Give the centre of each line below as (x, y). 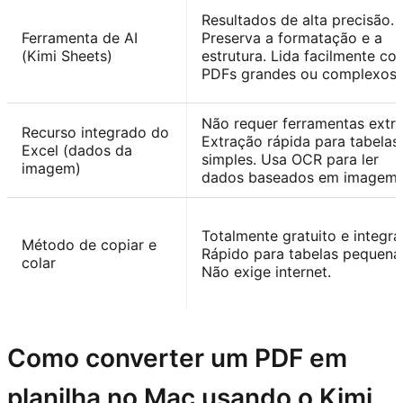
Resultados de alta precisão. (298, 20)
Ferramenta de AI (80, 38)
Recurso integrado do (95, 133)
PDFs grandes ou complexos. (301, 74)
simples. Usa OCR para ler (290, 160)
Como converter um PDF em (177, 358)
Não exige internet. (266, 272)
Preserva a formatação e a (292, 38)
